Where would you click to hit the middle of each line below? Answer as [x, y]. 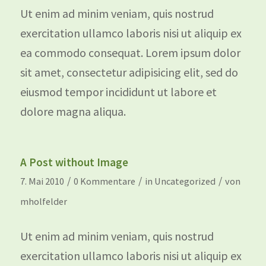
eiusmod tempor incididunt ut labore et [118, 91]
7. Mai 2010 [42, 181]
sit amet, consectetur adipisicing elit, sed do [129, 72]
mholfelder [43, 201]
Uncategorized [185, 181]
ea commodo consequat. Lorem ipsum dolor [130, 52]
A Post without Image [74, 162]
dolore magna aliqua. [73, 111]
